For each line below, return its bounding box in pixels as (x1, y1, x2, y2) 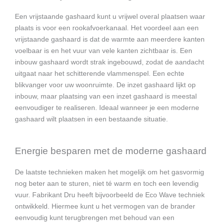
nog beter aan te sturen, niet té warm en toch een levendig (15, 179, 199, 187)
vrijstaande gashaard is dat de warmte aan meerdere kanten (15, 35, 205, 43)
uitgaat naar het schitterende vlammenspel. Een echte (15, 69, 184, 77)
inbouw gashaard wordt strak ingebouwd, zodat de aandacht (15, 58, 204, 66)
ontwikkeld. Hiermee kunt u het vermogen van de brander (15, 202, 195, 210)
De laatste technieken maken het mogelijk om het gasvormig (15, 168, 204, 176)
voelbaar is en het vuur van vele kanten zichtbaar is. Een (15, 47, 192, 55)
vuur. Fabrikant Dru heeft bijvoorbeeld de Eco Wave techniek (15, 191, 205, 199)
